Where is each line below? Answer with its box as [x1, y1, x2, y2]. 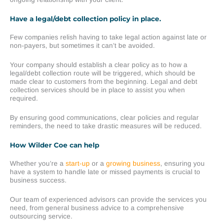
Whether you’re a [10, 159, 64, 167]
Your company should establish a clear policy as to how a [10, 61, 187, 69]
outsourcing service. [10, 212, 73, 220]
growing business [106, 159, 160, 167]
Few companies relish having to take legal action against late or [10, 34, 207, 41]
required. [10, 95, 38, 103]
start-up [64, 159, 90, 167]
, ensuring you [160, 159, 205, 167]
